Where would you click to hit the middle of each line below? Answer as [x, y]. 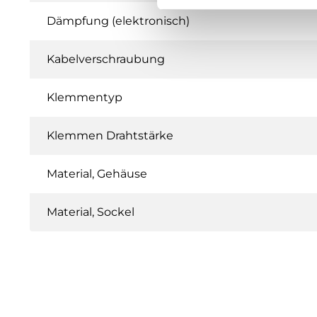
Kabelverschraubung [106, 59]
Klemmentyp [85, 97]
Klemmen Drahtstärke [110, 135]
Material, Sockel [91, 212]
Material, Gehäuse [97, 173]
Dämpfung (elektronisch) [118, 21]
